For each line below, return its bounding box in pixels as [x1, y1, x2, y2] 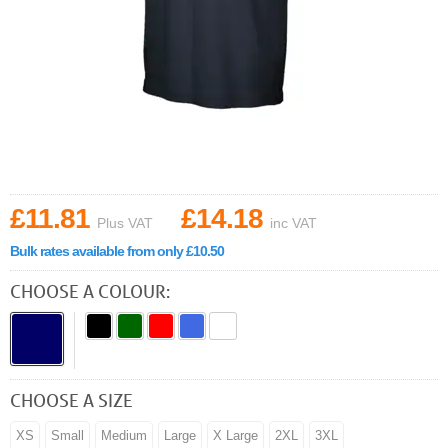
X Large [213, 428, 258, 443]
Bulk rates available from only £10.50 [10, 243, 224, 259]
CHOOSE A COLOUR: [10, 280, 170, 302]
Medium [101, 428, 147, 443]
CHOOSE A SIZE [10, 389, 133, 411]
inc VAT [270, 215, 317, 231]
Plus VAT [97, 215, 153, 231]
